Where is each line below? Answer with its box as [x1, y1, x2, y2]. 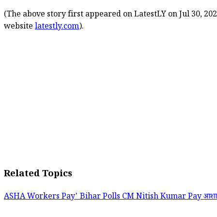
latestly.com [35, 21, 79, 33]
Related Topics [4, 168, 72, 183]
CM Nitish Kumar [122, 191, 188, 204]
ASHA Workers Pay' [4, 191, 80, 204]
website [4, 21, 35, 33]
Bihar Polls [80, 191, 122, 204]
